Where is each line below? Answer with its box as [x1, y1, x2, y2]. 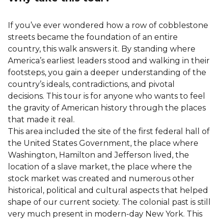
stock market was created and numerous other [8, 173, 194, 183]
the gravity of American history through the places [8, 103, 206, 112]
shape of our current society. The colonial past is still [8, 197, 211, 207]
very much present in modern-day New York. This [8, 209, 202, 219]
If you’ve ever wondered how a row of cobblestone [8, 20, 208, 30]
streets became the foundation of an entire [8, 32, 178, 42]
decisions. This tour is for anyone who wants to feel [8, 91, 205, 101]
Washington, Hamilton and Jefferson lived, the [8, 150, 189, 160]
